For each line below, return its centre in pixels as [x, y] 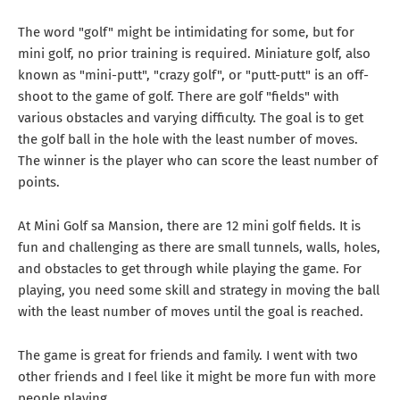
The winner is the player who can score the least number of [198, 160]
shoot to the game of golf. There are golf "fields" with [179, 96]
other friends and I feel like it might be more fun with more [197, 376]
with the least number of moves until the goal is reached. [191, 311]
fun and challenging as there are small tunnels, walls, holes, [199, 247]
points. [39, 182]
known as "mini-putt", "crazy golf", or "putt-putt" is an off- [193, 75]
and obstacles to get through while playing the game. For [190, 268]
